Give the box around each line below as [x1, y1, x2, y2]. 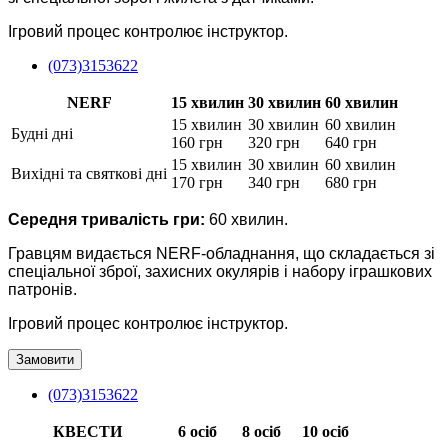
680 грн [325, 173, 377, 191]
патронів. [8, 280, 77, 298]
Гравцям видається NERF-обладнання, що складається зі [8, 244, 435, 262]
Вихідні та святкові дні [11, 164, 167, 182]
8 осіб [241, 422, 281, 440]
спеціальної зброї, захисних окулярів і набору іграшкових [8, 262, 432, 280]
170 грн [171, 173, 223, 191]
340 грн [248, 173, 300, 191]
